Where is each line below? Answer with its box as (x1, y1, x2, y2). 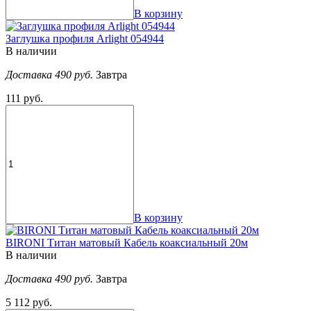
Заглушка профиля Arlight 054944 (6, 32, 164, 44)
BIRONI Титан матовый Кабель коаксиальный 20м (6, 236, 248, 249)
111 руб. (6, 92, 43, 104)
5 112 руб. (6, 296, 52, 308)
